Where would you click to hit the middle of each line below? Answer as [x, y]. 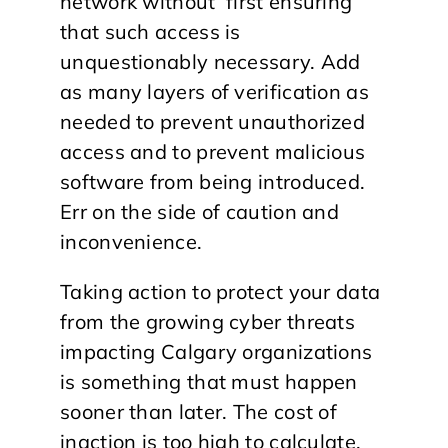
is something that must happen [209, 382]
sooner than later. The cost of [199, 412]
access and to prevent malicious [213, 152]
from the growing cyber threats [207, 322]
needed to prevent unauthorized [212, 122]
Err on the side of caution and [200, 212]
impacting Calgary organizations [216, 352]
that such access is [150, 32]
